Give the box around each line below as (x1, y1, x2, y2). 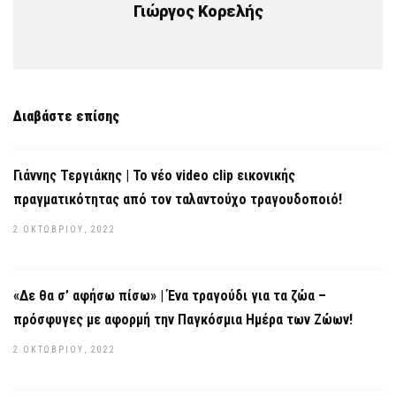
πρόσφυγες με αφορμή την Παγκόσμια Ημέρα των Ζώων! (13, 311, 353, 328)
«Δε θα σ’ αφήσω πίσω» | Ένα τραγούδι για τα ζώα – (13, 287, 326, 304)
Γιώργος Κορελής (133, 2, 263, 20)
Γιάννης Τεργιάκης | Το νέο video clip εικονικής (13, 167, 295, 184)
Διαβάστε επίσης (13, 108, 119, 125)
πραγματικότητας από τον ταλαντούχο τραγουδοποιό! (13, 191, 342, 208)
